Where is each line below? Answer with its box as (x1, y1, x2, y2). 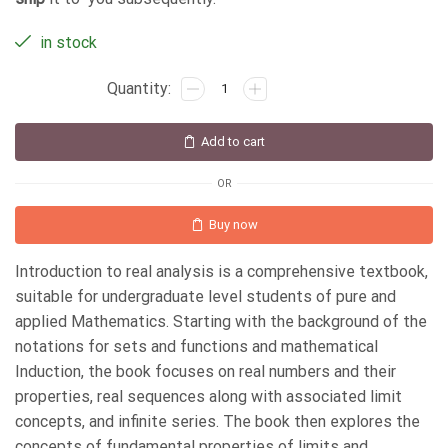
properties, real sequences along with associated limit (15, 387, 402, 407)
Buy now (208, 217, 258, 233)
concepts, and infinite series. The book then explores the (15, 412, 420, 432)
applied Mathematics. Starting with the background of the (15, 312, 427, 332)
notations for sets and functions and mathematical (15, 337, 378, 357)
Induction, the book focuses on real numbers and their (15, 362, 396, 382)
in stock (36, 33, 97, 53)
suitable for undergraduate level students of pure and (15, 287, 396, 307)
